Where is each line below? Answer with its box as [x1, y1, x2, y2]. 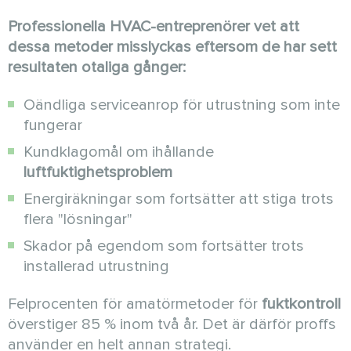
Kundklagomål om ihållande [24, 143, 214, 162]
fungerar [24, 116, 82, 136]
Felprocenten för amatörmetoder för [8, 295, 262, 314]
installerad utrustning [24, 257, 169, 277]
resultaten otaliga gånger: [8, 58, 186, 78]
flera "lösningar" [24, 210, 132, 230]
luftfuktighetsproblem [24, 163, 172, 183]
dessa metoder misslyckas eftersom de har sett [8, 38, 337, 57]
